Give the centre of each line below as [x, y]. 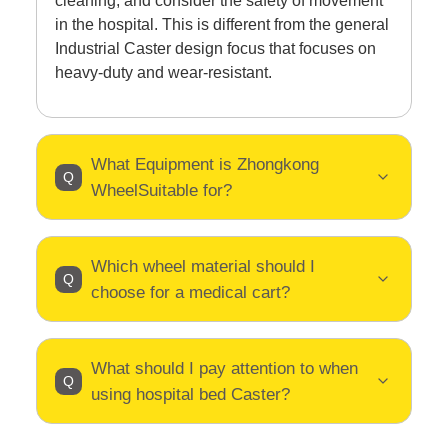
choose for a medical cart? [190, 292]
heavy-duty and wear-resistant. [163, 73]
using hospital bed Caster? [190, 394]
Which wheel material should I [202, 266]
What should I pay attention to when [224, 368]
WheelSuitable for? [161, 190]
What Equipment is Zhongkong [204, 164]
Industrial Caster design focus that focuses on [215, 49]
